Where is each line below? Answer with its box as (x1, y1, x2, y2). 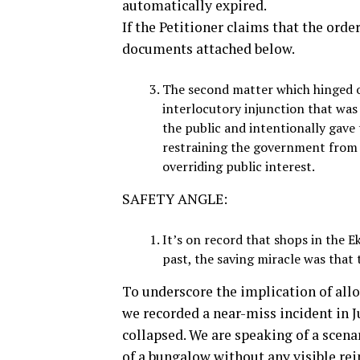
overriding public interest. (162, 157, 315, 175)
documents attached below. (122, 39, 295, 58)
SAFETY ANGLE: (122, 189, 227, 208)
